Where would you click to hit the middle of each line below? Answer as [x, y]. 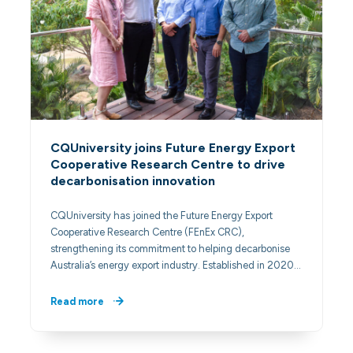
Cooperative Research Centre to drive [168, 165]
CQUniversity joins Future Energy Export [173, 148]
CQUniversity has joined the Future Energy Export [162, 215]
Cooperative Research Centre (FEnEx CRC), [148, 232]
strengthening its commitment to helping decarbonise [171, 248]
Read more [78, 301]
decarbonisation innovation [133, 181]
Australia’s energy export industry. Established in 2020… [176, 265]
